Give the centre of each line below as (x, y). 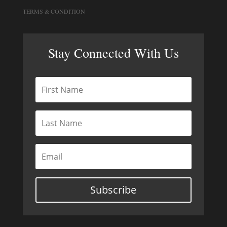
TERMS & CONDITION (54, 11)
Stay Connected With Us (113, 53)
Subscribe (113, 190)
